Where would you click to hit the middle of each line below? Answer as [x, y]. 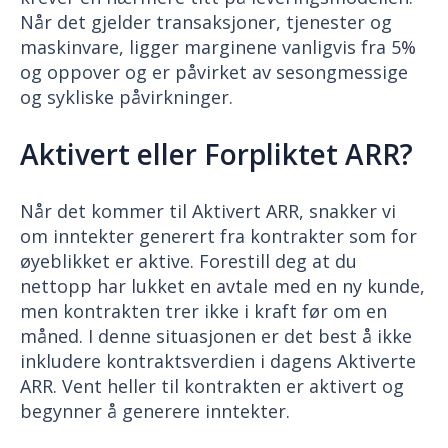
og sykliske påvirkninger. [126, 96]
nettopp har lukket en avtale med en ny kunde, [222, 286]
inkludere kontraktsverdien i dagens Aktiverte [218, 361]
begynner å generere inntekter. [155, 411]
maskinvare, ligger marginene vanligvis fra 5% [218, 46]
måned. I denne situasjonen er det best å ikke [216, 336]
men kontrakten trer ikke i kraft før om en [203, 311]
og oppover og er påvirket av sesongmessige [214, 71]
